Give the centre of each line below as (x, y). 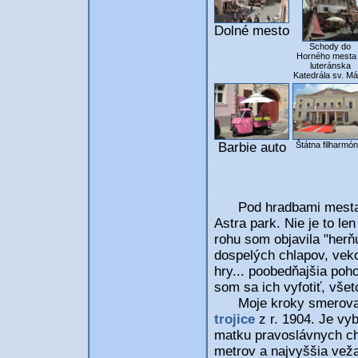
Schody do (330, 46)
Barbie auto (252, 147)
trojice (237, 319)
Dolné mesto (252, 31)
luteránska (330, 66)
